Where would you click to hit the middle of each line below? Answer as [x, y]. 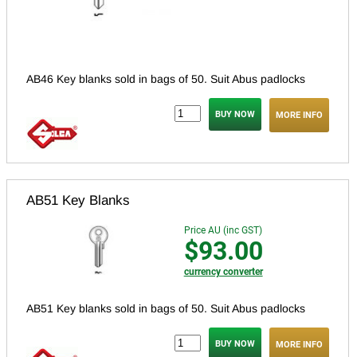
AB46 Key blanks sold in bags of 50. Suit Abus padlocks [166, 79]
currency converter [223, 272]
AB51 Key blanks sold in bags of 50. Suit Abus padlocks [166, 309]
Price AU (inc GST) [223, 231]
